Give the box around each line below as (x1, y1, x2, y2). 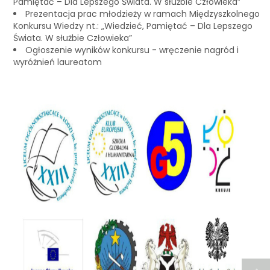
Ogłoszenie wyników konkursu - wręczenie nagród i (25, 44, 239, 57)
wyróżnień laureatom (13, 56, 102, 69)
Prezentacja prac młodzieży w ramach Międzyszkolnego (25, 8, 260, 20)
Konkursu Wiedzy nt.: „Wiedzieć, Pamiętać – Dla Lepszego (13, 20, 253, 33)
